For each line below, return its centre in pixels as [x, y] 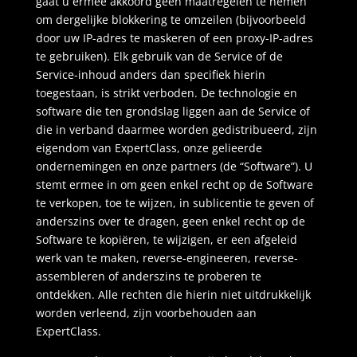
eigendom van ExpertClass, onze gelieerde [149, 148]
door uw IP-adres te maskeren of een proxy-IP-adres [174, 38]
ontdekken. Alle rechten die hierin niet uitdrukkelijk [173, 294]
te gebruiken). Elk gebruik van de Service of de [159, 56]
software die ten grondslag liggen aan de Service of [173, 111]
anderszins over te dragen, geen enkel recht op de [170, 221]
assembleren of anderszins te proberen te [148, 276]
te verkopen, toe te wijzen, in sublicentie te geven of [175, 203]
